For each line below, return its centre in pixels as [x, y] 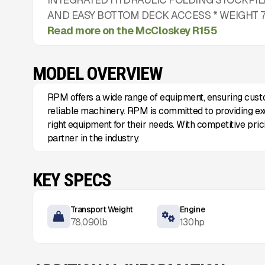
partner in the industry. [93, 138]
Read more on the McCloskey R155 [132, 30]
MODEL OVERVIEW [98, 73]
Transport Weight [101, 210]
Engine [192, 210]
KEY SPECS [72, 180]
